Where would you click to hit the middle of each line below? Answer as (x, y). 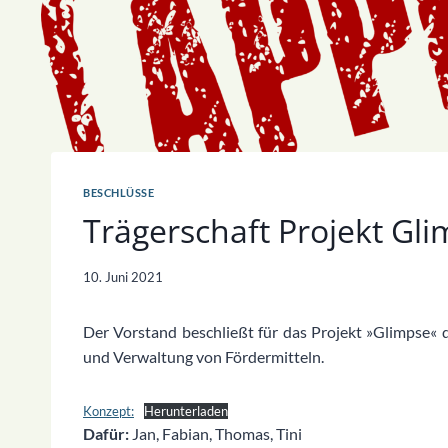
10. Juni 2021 (123, 277)
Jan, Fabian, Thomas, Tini (215, 434)
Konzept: (108, 411)
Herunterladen (185, 411)
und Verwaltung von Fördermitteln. (203, 357)
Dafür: (106, 434)
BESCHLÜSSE (119, 192)
